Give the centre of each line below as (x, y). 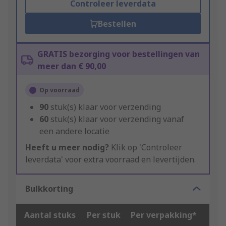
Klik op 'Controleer (146, 148)
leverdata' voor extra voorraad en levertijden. (110, 160)
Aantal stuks (50, 215)
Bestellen (117, 24)
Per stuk (104, 215)
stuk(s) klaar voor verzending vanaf (117, 119)
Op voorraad (60, 90)
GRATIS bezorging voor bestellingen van (119, 54)
